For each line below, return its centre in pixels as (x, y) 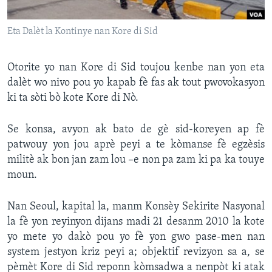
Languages (45, 24)
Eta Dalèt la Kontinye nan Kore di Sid (83, 32)
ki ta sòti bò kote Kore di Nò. (73, 98)
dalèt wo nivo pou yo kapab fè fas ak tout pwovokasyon (136, 83)
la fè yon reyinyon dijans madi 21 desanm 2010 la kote (136, 222)
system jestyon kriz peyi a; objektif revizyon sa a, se (136, 253)
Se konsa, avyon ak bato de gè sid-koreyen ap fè (136, 130)
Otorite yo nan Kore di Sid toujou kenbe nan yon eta (136, 68)
